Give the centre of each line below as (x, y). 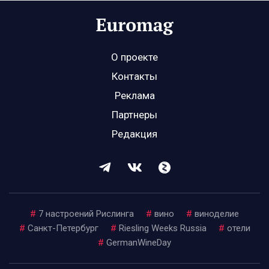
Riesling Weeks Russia (162, 228)
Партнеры (134, 115)
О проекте (134, 57)
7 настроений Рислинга (86, 214)
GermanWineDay (139, 243)
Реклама (134, 96)
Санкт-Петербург (63, 228)
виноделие (217, 214)
